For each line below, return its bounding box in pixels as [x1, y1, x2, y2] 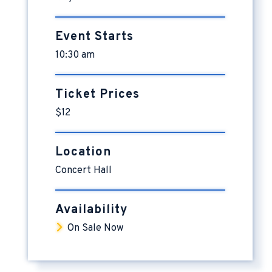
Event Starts [55, 29, 134, 46]
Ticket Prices [55, 87, 140, 103]
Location [55, 144, 111, 161]
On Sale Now [67, 222, 123, 235]
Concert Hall [55, 165, 112, 177]
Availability [55, 202, 127, 219]
